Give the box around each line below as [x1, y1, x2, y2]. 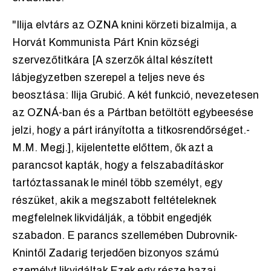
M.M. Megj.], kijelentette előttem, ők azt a [12, 142, 214, 154]
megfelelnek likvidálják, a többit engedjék [12, 212, 211, 224]
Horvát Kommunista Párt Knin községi [12, 37, 199, 49]
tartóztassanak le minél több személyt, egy [12, 177, 223, 189]
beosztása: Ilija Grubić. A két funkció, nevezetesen [12, 90, 259, 102]
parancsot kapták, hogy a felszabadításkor [12, 160, 224, 172]
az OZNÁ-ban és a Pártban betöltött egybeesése [12, 107, 253, 119]
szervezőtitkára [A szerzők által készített [12, 54, 213, 67]
